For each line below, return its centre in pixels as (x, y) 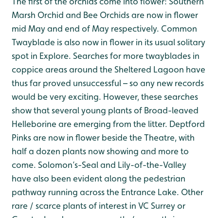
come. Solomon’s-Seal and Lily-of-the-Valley (99, 165)
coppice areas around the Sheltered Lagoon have (109, 69)
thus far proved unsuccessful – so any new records (108, 83)
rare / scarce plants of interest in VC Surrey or (99, 206)
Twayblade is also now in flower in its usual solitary (109, 42)
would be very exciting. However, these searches (105, 97)
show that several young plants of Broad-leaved (105, 110)
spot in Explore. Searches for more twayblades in (106, 56)
